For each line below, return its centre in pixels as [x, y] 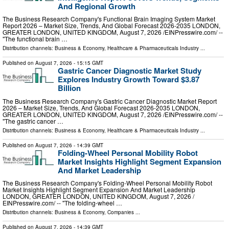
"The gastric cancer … [33, 121]
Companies [121, 212]
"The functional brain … [35, 39]
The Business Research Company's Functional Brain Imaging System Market [109, 19]
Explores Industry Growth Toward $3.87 [129, 79]
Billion [69, 88]
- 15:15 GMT [88, 63]
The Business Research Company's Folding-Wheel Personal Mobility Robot [107, 183]
